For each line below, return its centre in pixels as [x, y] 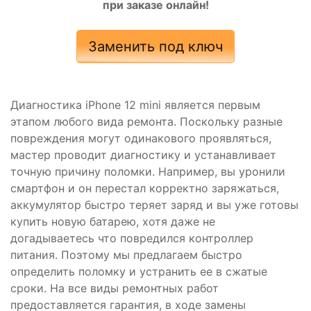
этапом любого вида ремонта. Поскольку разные [146, 121]
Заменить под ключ [155, 46]
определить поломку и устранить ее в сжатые [139, 271]
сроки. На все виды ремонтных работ [115, 288]
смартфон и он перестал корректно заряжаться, [145, 188]
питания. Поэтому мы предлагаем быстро [126, 254]
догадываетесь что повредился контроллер [132, 238]
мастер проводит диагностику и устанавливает [143, 154]
